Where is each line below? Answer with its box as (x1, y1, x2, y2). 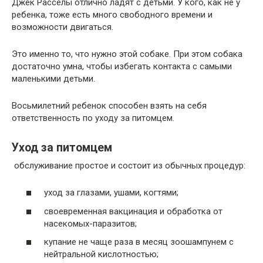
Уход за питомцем (12, 140, 112, 154)
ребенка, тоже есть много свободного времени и (12, 9, 213, 20)
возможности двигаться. (12, 21, 113, 32)
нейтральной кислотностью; (44, 249, 159, 260)
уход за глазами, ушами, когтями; (44, 187, 178, 198)
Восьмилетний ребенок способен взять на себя (12, 100, 207, 111)
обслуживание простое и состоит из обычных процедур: (12, 160, 245, 171)
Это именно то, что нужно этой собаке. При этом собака (12, 48, 242, 59)
